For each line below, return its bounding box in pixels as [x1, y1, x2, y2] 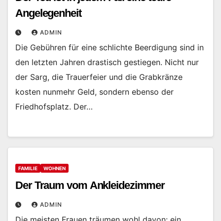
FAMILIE [18, 165, 37, 171]
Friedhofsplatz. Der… [15, 102, 93, 112]
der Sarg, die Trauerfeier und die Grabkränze [15, 72, 183, 82]
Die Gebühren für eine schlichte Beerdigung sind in [15, 42, 204, 53]
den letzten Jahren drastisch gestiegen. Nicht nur [15, 57, 199, 68]
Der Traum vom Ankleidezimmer [15, 179, 165, 191]
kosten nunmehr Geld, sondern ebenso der [15, 87, 174, 97]
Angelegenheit [15, 7, 81, 20]
